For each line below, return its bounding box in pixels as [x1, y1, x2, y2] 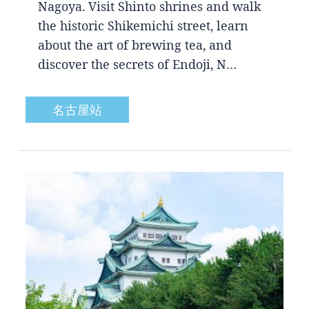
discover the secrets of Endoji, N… [37, 56, 237, 73]
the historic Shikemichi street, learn [37, 17, 248, 34]
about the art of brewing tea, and [37, 37, 232, 54]
